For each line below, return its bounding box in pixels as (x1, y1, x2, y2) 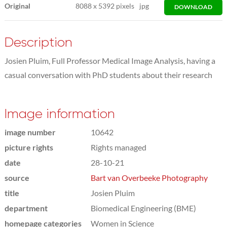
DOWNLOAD (174, 3, 213, 11)
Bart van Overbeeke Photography (90, 172, 208, 182)
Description (4, 34, 72, 50)
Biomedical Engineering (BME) (90, 203, 196, 213)
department (4, 203, 48, 213)
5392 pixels (97, 1, 135, 10)
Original (4, 1, 30, 10)
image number (4, 127, 56, 137)
